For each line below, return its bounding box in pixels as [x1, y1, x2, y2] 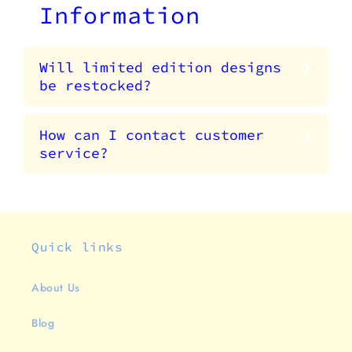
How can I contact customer [39, 126, 264, 145]
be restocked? [39, 76, 152, 95]
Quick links [31, 239, 123, 255]
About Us [31, 280, 80, 296]
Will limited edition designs [39, 58, 281, 77]
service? [39, 144, 108, 163]
